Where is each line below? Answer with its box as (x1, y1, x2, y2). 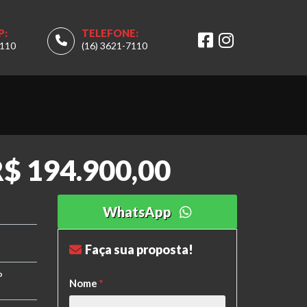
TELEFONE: (82, 27, 138, 39)
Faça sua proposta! (84, 242, 193, 257)
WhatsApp (102, 204, 177, 220)
